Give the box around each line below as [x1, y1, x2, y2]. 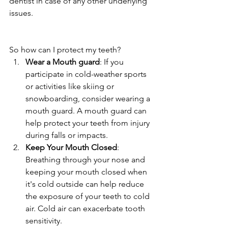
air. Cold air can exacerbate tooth [25, 203, 147, 213]
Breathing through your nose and [25, 154, 147, 164]
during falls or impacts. [25, 130, 108, 140]
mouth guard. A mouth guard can [25, 105, 149, 116]
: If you [100, 56, 126, 67]
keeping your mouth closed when [25, 166, 149, 177]
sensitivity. [25, 215, 62, 225]
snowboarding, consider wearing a [25, 93, 152, 103]
